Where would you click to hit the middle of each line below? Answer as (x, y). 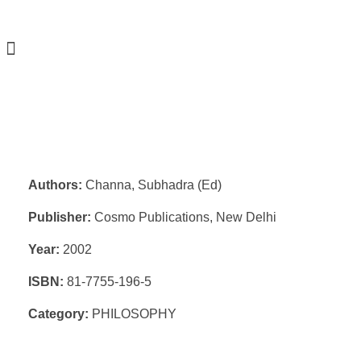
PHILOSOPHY (133, 314)
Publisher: (60, 217)
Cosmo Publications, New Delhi (184, 217)
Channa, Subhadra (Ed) (152, 185)
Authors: (55, 185)
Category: (58, 314)
